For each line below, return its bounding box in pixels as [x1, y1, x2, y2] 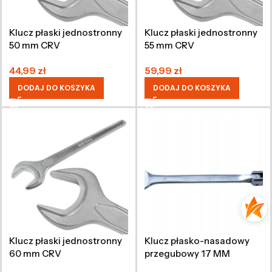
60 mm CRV [9, 247, 61, 259]
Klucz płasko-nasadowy [144, 234, 250, 246]
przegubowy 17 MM [144, 247, 230, 259]
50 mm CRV [9, 39, 60, 51]
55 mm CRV [144, 39, 194, 51]
